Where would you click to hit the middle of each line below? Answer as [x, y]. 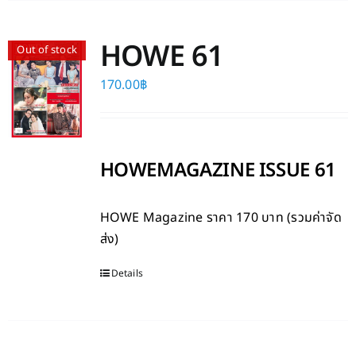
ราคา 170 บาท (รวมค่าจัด [274, 218]
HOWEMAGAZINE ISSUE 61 [218, 171]
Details [127, 274]
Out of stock [47, 50]
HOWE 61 [162, 58]
